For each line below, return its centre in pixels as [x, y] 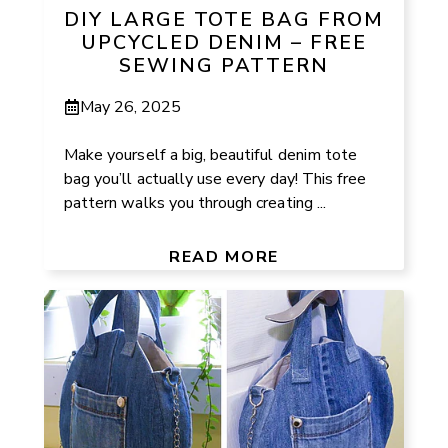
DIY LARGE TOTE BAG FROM [224, 19]
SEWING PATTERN [224, 65]
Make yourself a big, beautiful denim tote [211, 154]
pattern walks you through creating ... [195, 202]
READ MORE [224, 256]
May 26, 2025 [131, 106]
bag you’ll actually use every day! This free [215, 178]
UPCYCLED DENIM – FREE [224, 42]
